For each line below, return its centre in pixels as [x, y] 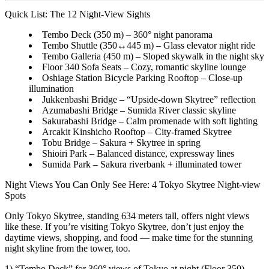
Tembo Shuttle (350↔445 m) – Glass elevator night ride [149, 45]
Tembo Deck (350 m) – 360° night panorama [127, 34]
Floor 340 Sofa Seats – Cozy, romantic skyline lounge [144, 67]
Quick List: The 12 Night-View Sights [77, 14]
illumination [51, 88]
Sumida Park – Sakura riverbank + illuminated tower [142, 164]
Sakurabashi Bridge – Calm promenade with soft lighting [150, 121]
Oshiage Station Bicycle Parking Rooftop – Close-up [142, 77]
